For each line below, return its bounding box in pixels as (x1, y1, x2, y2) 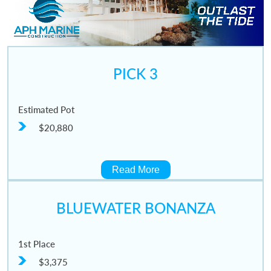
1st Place (18, 238, 55, 249)
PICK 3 (113, 64, 158, 82)
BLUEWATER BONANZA (56, 198, 215, 217)
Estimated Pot (18, 103, 74, 115)
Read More (111, 164, 160, 175)
